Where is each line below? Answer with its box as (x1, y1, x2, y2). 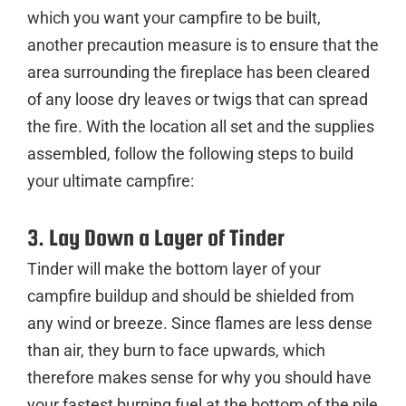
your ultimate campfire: (27, 170, 194, 190)
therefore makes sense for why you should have (27, 367, 372, 387)
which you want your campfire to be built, (27, 7, 321, 27)
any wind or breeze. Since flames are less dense (27, 313, 372, 333)
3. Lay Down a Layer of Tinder (27, 224, 285, 250)
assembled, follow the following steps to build (27, 143, 353, 163)
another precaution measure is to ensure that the (27, 34, 379, 54)
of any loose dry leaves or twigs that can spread (27, 89, 368, 109)
